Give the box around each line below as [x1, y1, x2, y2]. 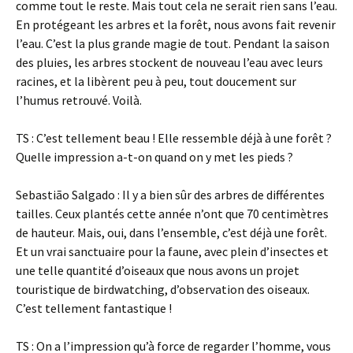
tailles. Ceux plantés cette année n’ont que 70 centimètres [16, 206, 329, 221]
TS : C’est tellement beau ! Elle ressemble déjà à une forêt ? [16, 130, 332, 146]
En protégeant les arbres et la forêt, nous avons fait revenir [16, 17, 336, 32]
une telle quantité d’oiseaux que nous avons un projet [16, 262, 299, 278]
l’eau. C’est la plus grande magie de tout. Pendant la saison [16, 35, 329, 51]
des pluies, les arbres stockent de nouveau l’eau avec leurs [16, 54, 323, 70]
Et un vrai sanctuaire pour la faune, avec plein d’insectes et [16, 243, 329, 259]
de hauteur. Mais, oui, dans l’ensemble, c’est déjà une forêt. [16, 225, 327, 240]
